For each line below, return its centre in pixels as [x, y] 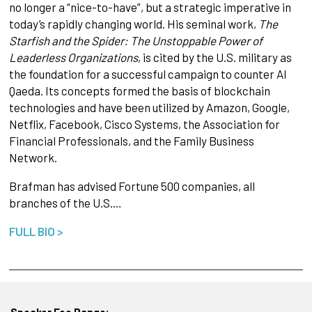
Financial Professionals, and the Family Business [131, 141]
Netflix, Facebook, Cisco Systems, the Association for [144, 124]
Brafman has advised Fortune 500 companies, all [132, 186]
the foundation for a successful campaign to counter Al [147, 74]
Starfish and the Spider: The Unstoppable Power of [135, 41]
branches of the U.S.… [65, 203]
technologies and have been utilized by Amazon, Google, [149, 108]
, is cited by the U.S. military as [214, 57]
